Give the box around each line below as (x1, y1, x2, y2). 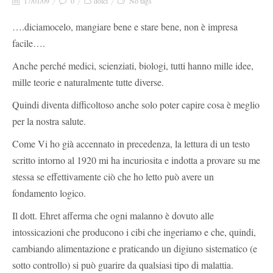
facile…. (12, 36, 45, 49)
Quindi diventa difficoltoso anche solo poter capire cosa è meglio (12, 97, 260, 111)
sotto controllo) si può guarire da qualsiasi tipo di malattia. (12, 258, 233, 271)
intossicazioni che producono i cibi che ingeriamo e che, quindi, (12, 225, 256, 238)
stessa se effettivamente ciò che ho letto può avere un (12, 169, 214, 183)
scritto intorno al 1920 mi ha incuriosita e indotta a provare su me (12, 153, 260, 166)
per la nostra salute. (12, 114, 86, 127)
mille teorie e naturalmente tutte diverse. (12, 75, 164, 88)
